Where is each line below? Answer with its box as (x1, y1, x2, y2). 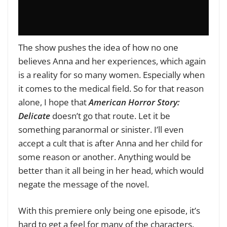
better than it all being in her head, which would (18, 164, 204, 176)
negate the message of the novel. (18, 178, 149, 190)
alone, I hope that (18, 96, 89, 108)
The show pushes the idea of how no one (18, 41, 178, 53)
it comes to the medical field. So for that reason (18, 82, 204, 94)
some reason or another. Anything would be (18, 150, 191, 163)
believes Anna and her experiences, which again (18, 55, 206, 67)
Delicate (18, 109, 50, 122)
